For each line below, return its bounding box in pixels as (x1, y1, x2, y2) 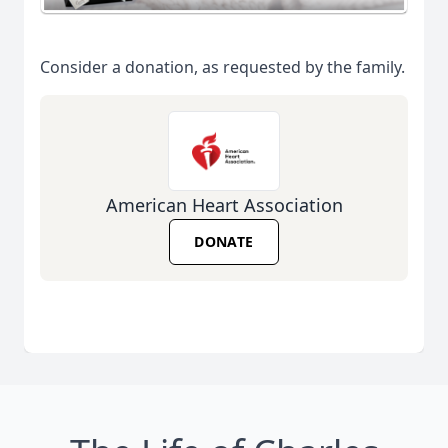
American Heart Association (105, 193, 343, 218)
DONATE (194, 232, 254, 252)
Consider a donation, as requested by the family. (40, 56, 405, 79)
